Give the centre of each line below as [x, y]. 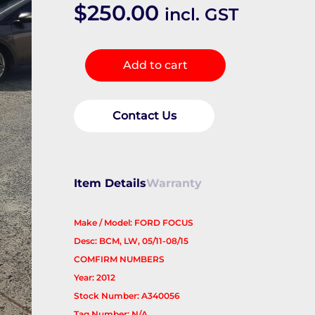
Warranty [174, 184]
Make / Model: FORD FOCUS [134, 223]
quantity [95, 69]
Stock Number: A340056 [127, 296]
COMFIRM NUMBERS [120, 259]
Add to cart [156, 65]
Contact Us [144, 116]
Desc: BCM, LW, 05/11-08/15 [131, 241]
